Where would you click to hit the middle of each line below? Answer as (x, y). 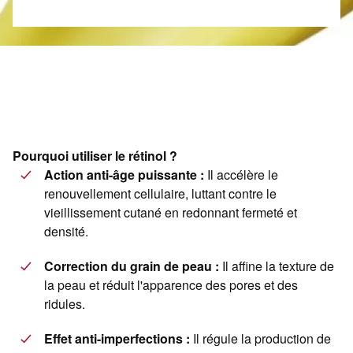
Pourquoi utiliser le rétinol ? (95, 156)
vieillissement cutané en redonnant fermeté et (171, 213)
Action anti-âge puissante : (124, 175)
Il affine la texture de (277, 266)
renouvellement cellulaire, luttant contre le (160, 194)
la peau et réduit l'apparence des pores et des (171, 285)
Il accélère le (241, 175)
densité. (66, 232)
